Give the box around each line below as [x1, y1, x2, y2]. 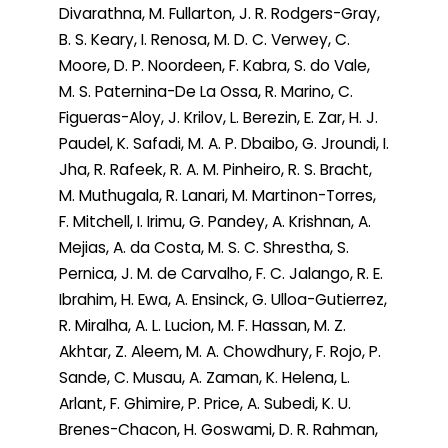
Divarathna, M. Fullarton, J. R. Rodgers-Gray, [59, 3, 380, 25]
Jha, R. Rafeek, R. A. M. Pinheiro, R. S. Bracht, [59, 159, 372, 181]
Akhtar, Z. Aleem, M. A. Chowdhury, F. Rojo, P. [59, 341, 381, 363]
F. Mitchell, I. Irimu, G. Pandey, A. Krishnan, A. [59, 211, 371, 233]
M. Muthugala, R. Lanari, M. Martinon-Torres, [59, 185, 376, 207]
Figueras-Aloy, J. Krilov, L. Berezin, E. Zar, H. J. [59, 107, 378, 129]
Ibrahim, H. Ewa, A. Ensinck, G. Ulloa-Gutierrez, [59, 289, 387, 311]
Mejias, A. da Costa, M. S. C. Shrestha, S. [59, 237, 349, 259]
